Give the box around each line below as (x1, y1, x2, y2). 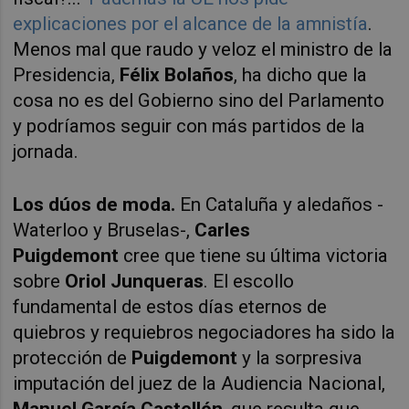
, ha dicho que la (234, 64, 368, 87)
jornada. (13, 141, 79, 163)
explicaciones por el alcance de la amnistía (13, 13, 369, 36)
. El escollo (204, 269, 295, 292)
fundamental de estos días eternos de (13, 295, 328, 318)
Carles (194, 218, 251, 241)
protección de (13, 346, 132, 369)
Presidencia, (13, 64, 121, 87)
